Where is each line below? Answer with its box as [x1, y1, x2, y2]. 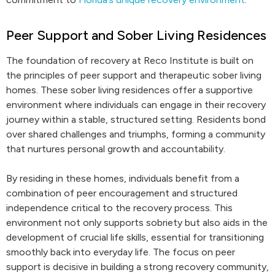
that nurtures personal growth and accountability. [6, 143, 225, 155]
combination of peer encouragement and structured [6, 187, 238, 199]
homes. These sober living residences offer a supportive [6, 84, 253, 96]
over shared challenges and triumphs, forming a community [6, 128, 265, 140]
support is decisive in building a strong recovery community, [6, 261, 269, 273]
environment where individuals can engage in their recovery [6, 99, 266, 110]
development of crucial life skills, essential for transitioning [6, 231, 264, 243]
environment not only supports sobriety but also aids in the [6, 217, 268, 228]
